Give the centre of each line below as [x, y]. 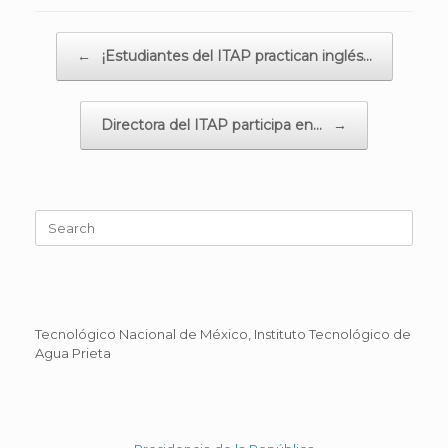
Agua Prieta [73, 352]
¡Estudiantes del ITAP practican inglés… [234, 56]
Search [57, 218]
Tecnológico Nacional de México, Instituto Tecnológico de [223, 333]
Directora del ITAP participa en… [213, 125]
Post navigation [85, 41]
